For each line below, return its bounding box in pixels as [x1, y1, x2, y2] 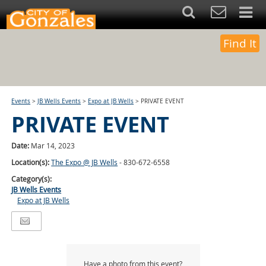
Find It [223, 36, 256, 51]
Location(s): [11, 157, 52, 167]
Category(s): [11, 174, 52, 183]
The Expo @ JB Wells [51, 157, 118, 167]
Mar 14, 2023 [31, 141, 75, 150]
